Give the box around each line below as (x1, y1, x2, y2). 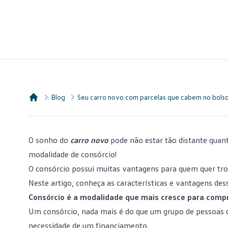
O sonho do (28, 135, 70, 145)
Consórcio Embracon (28, 103, 101, 113)
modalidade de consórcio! (28, 149, 117, 159)
